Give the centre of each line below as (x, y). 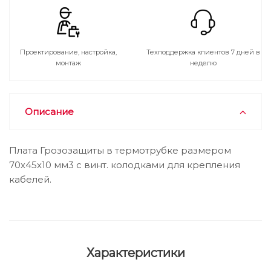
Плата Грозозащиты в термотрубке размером (120, 150)
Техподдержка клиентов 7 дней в (203, 52)
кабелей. (30, 179)
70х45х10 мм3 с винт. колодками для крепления (125, 165)
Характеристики (135, 253)
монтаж (68, 63)
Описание (49, 112)
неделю (203, 63)
